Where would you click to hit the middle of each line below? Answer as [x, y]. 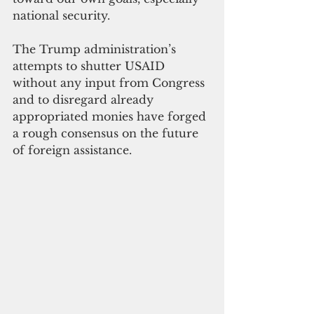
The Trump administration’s [96, 49]
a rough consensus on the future [107, 134]
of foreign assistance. [72, 150]
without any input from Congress [110, 83]
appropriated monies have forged [111, 117]
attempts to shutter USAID [90, 66]
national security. [61, 16]
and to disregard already [85, 100]
